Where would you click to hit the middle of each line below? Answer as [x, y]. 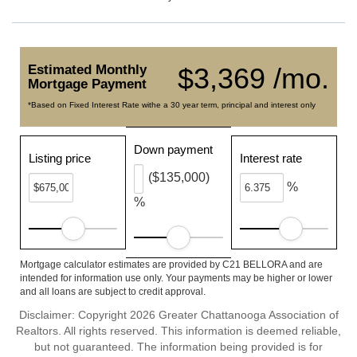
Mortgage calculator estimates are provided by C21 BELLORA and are [171, 265]
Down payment [174, 149]
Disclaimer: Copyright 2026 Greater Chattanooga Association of [178, 315]
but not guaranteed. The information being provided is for [178, 347]
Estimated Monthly [87, 70]
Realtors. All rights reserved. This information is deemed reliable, [178, 331]
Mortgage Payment [87, 84]
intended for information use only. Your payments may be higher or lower [176, 278]
